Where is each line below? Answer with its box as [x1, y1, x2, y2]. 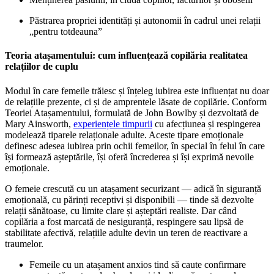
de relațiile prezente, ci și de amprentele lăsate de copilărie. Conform [5, 96, 267, 107]
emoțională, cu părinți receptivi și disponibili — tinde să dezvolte [5, 194, 254, 205]
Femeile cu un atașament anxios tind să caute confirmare [29, 259, 246, 270]
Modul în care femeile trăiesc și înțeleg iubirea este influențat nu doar [5, 85, 269, 96]
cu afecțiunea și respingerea [152, 118, 261, 129]
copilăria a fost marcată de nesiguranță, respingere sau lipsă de [5, 216, 243, 227]
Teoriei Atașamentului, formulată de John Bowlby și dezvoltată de [5, 107, 259, 118]
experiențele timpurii [73, 118, 152, 129]
